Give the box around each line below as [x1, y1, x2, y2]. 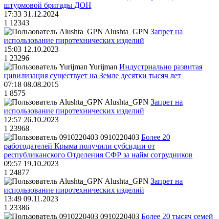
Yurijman [89, 63, 117, 71]
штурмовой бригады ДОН [4, 1, 91, 10]
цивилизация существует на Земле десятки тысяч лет [4, 71, 181, 80]
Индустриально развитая [119, 63, 202, 71]
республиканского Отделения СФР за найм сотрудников [4, 151, 193, 159]
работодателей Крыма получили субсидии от [4, 142, 155, 151]
